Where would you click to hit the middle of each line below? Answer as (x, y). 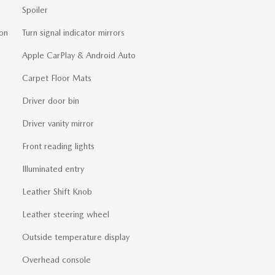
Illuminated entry (53, 168)
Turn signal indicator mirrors (73, 32)
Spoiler (35, 10)
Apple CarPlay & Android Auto (79, 55)
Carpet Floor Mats (57, 78)
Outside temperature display (76, 237)
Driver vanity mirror (58, 123)
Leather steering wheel (66, 214)
